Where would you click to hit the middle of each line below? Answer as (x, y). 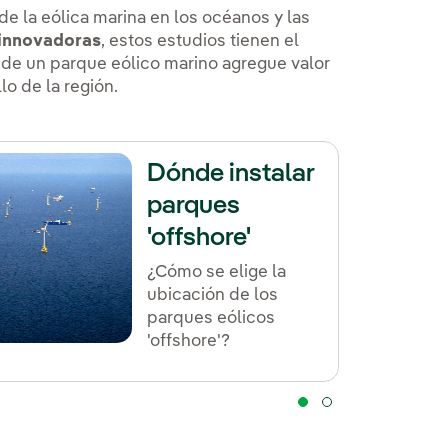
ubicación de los (213, 296)
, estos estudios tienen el (200, 42)
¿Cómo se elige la (217, 273)
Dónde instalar (231, 174)
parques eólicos (211, 319)
